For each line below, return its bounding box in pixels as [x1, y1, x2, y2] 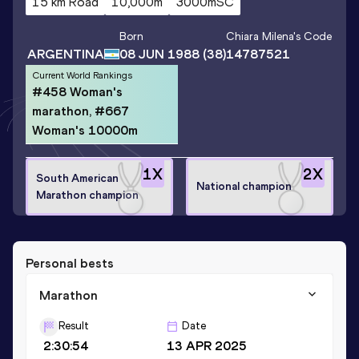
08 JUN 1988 [119, 46, 200, 63]
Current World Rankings [32, 69, 132, 81]
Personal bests [26, 255, 114, 271]
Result [58, 318, 89, 333]
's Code [293, 30, 332, 44]
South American [36, 171, 119, 185]
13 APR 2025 [166, 337, 247, 353]
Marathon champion [36, 188, 139, 202]
